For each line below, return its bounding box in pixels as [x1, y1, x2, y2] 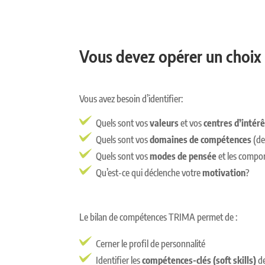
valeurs [150, 117, 179, 130]
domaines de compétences [150, 134, 252, 146]
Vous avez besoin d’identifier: [79, 93, 183, 105]
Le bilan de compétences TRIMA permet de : [79, 211, 238, 224]
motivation [202, 167, 246, 179]
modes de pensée [150, 150, 217, 163]
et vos [179, 117, 204, 130]
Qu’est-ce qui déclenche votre [96, 167, 203, 179]
